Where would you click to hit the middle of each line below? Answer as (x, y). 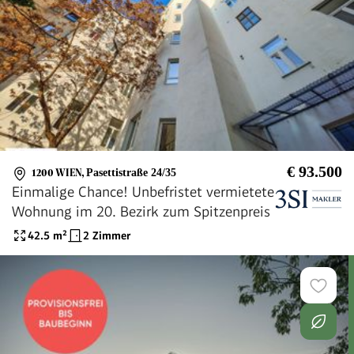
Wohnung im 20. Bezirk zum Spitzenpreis (141, 212)
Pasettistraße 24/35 (131, 173)
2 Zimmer (107, 235)
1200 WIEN (56, 173)
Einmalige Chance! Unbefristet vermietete (143, 192)
